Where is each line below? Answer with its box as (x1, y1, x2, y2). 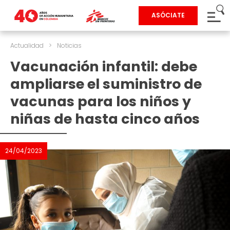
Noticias (57, 41, 82, 50)
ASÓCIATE (151, 11, 185, 20)
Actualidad (10, 41, 44, 50)
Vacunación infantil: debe (10, 57, 197, 76)
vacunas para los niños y (10, 92, 191, 111)
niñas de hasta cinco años (10, 109, 200, 128)
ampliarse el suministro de (10, 74, 202, 93)
